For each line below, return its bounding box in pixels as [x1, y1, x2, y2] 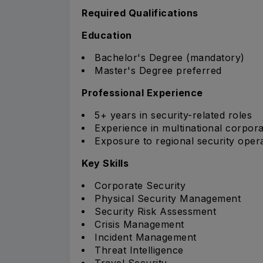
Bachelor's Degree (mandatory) [95, 51, 245, 63]
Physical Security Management [95, 192, 241, 204]
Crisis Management [95, 218, 184, 230]
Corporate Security [95, 179, 186, 191]
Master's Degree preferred [95, 64, 222, 76]
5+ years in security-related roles [95, 109, 252, 121]
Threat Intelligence [95, 244, 184, 256]
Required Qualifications [82, 6, 198, 19]
